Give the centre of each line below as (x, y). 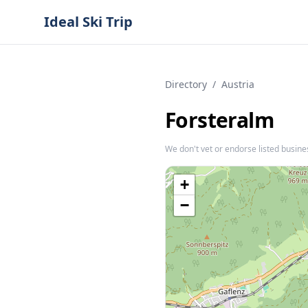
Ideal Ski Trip (88, 22)
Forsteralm (219, 120)
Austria (238, 84)
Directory (186, 84)
